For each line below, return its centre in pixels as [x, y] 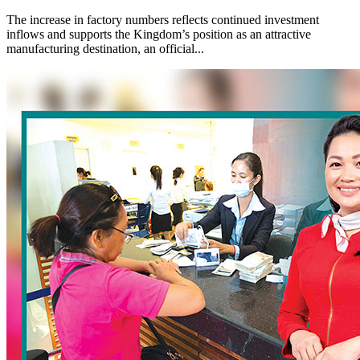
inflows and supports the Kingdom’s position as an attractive [159, 35]
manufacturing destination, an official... [105, 49]
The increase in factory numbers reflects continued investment [163, 20]
